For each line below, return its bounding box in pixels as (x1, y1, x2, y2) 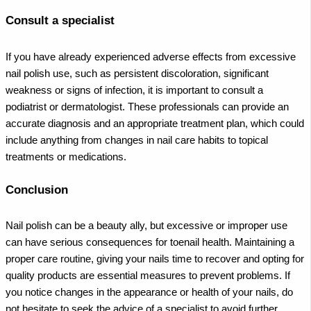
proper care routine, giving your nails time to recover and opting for (6, 253, 304, 265)
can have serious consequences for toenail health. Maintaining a (6, 237, 294, 249)
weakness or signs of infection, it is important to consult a (6, 84, 263, 96)
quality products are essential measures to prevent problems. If (6, 270, 290, 282)
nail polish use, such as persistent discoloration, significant (6, 67, 269, 79)
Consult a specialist (6, 14, 115, 28)
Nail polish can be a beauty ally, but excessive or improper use (6, 220, 287, 232)
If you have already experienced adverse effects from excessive (6, 51, 296, 62)
